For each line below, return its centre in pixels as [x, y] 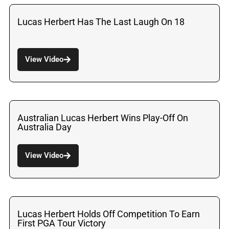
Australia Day [44, 127]
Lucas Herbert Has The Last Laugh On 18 [101, 21]
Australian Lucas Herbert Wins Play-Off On [103, 118]
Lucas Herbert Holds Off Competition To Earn [109, 214]
